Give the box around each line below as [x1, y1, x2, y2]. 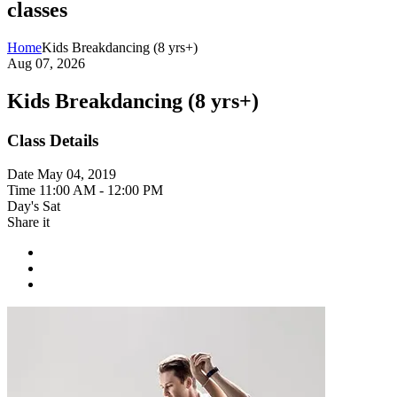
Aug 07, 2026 [7, 55, 85, 71]
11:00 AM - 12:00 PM [39, 183, 163, 198]
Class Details [7, 130, 98, 150]
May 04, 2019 [37, 167, 116, 183]
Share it [7, 214, 50, 230]
